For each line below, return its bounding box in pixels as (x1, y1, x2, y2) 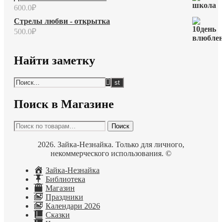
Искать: (14, 121, 40, 130)
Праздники (45, 193, 83, 202)
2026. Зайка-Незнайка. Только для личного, (38, 140, 184, 149)
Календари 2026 (45, 202, 100, 211)
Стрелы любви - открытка (14, 16, 110, 25)
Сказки (45, 211, 70, 220)
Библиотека (45, 175, 85, 184)
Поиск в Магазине (14, 98, 114, 111)
